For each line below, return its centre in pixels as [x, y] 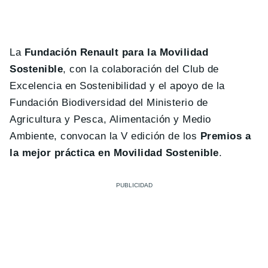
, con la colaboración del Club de [141, 69]
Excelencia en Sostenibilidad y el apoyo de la [117, 86]
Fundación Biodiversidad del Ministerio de [109, 103]
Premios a [226, 136]
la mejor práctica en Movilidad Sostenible [114, 153]
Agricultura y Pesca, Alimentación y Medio [110, 120]
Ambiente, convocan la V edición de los [105, 136]
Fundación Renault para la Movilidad [116, 53]
